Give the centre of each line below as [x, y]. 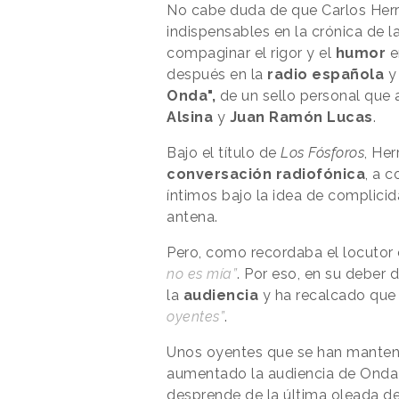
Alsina [190, 117]
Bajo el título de [224, 152]
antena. [192, 216]
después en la [217, 74]
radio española [326, 74]
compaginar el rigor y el [251, 53]
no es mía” [202, 273]
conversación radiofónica [266, 174]
